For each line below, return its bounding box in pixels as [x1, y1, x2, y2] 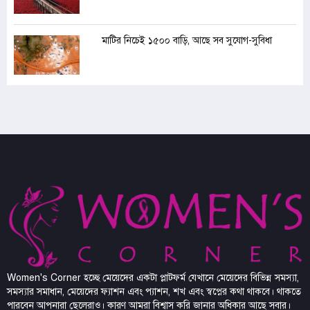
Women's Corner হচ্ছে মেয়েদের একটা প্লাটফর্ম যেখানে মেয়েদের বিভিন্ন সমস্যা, [7, 271, 299, 284]
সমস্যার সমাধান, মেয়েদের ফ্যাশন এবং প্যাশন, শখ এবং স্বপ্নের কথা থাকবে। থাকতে [7, 285, 301, 298]
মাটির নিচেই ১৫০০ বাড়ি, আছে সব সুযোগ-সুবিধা [102, 35, 272, 47]
